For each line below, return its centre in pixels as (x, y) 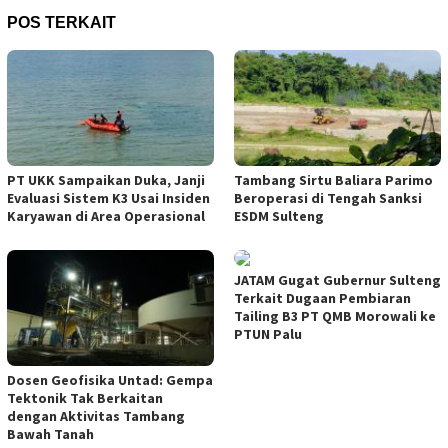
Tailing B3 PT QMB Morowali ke (335, 315)
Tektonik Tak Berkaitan (85, 397)
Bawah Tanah (50, 433)
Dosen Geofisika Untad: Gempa (110, 379)
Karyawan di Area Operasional (106, 215)
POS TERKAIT (61, 23)
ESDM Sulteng (279, 215)
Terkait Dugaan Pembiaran (322, 297)
